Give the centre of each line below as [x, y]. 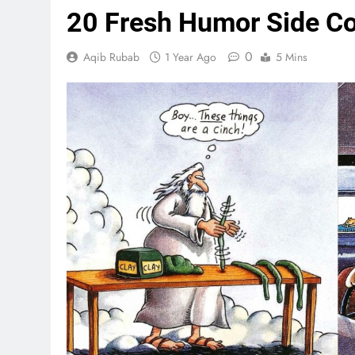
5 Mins [292, 57]
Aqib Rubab [111, 57]
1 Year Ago [191, 57]
